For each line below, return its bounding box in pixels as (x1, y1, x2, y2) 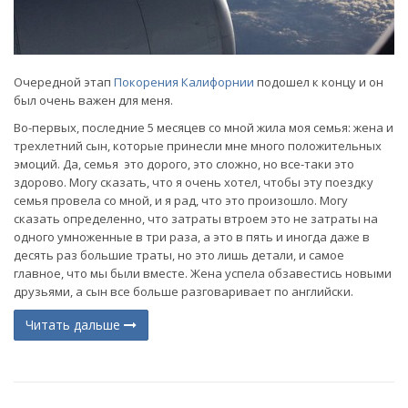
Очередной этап (14, 74, 114, 91)
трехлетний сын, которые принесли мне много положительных (14, 138, 382, 155)
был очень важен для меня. (14, 92, 176, 109)
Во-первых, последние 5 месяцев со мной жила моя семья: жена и (14, 119, 393, 137)
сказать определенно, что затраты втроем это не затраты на (14, 210, 378, 228)
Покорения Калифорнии (114, 74, 254, 91)
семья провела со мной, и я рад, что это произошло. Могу (14, 192, 348, 209)
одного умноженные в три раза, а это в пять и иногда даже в (14, 229, 370, 246)
